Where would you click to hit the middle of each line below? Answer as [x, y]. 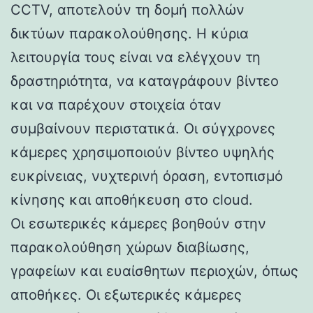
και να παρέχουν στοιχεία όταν [116, 104]
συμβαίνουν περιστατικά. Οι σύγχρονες [143, 128]
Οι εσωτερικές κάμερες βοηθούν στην [138, 223]
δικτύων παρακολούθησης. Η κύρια [130, 33]
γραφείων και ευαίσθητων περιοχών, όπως [154, 271]
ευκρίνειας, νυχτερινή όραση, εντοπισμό [147, 176]
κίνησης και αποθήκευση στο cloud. [132, 199]
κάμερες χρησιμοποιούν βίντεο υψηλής [143, 152]
